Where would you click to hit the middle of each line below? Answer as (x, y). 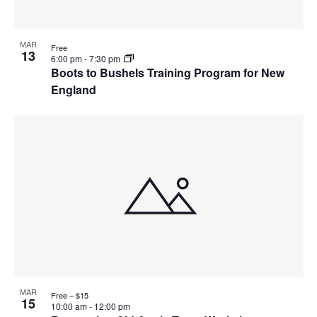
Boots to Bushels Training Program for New (167, 72)
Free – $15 (69, 295)
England (73, 89)
